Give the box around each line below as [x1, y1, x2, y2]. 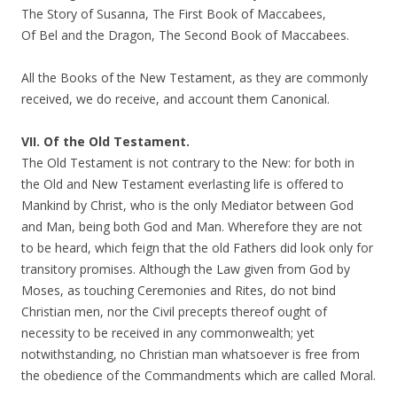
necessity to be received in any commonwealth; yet [21, 324, 315, 341]
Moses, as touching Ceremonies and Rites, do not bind [21, 282, 336, 299]
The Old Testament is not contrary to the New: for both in [21, 154, 354, 171]
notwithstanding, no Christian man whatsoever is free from [21, 346, 360, 362]
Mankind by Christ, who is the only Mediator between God [21, 197, 354, 214]
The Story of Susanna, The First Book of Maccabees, [21, 5, 326, 22]
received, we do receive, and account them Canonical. [21, 90, 330, 107]
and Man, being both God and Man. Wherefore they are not [21, 218, 362, 235]
